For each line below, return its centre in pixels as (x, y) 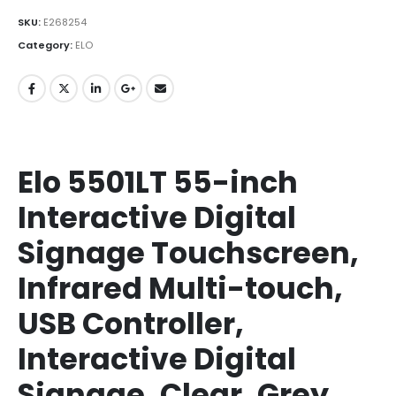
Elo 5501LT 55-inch (158, 182)
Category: (46, 46)
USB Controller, (131, 324)
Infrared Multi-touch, (180, 288)
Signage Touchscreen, (188, 253)
